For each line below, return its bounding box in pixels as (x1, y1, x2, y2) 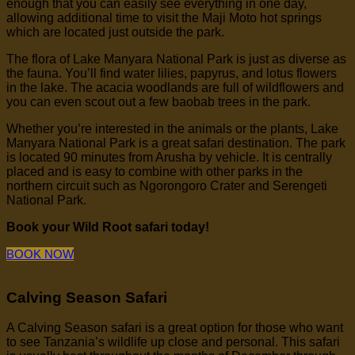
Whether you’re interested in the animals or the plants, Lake (6, 121, 338, 136)
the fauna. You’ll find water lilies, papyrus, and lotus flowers (6, 66, 337, 80)
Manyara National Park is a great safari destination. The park (6, 136, 345, 150)
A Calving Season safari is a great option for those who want (6, 321, 343, 335)
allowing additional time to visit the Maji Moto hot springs (6, 10, 322, 25)
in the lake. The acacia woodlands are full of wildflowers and (6, 80, 344, 94)
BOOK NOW (6, 246, 74, 261)
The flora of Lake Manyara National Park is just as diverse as (6, 52, 346, 66)
